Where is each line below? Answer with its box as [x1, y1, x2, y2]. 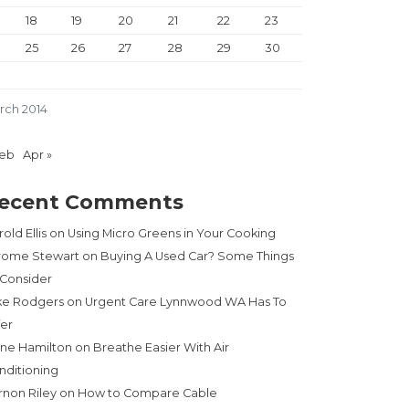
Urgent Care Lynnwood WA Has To [85, 295, 287, 309]
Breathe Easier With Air [93, 341, 229, 355]
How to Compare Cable [78, 386, 217, 401]
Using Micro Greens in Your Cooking [68, 226, 276, 241]
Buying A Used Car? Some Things [100, 249, 294, 264]
